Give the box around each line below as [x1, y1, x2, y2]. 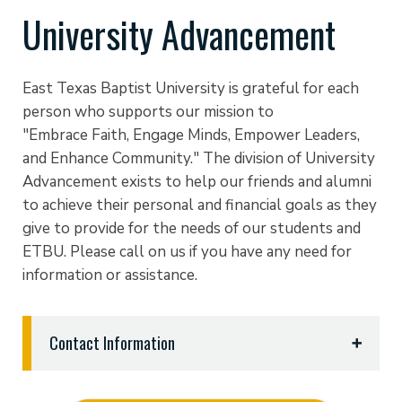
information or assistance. [22, 264, 197, 285]
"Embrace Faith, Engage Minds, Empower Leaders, [22, 124, 360, 145]
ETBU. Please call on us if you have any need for [22, 240, 352, 262]
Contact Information [48, 330, 175, 354]
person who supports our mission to [22, 100, 274, 122]
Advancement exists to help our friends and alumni [22, 170, 371, 192]
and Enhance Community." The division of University [22, 147, 375, 169]
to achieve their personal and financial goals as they [22, 194, 377, 215]
